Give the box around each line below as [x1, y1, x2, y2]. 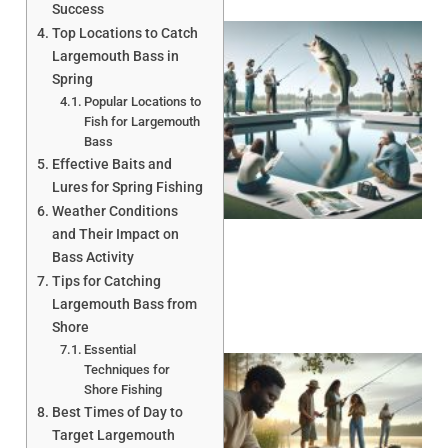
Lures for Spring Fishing [51, 178, 203, 196]
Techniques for [84, 361, 171, 377]
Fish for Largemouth [84, 113, 201, 129]
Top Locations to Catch [51, 24, 198, 42]
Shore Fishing [84, 381, 163, 397]
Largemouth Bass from [51, 295, 197, 313]
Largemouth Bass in [51, 47, 179, 65]
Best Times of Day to [51, 403, 183, 421]
